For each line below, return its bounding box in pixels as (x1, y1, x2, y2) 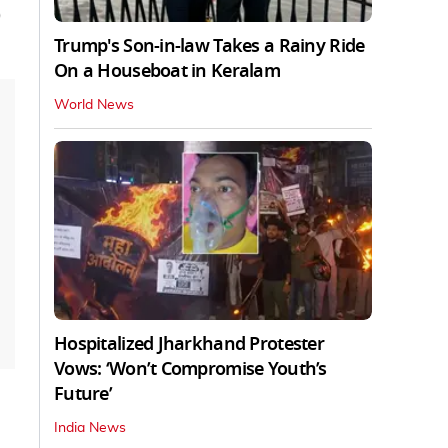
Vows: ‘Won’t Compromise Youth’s (54, 355, 327, 382)
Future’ (54, 380, 112, 407)
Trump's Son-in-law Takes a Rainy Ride (54, 32, 365, 59)
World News (54, 97, 134, 112)
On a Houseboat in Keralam (54, 57, 280, 84)
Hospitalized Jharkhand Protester (54, 330, 324, 357)
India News (54, 420, 126, 435)
